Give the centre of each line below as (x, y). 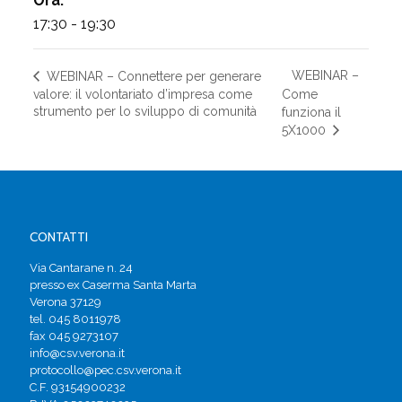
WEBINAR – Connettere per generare (152, 76)
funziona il (312, 113)
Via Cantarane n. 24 (81, 268)
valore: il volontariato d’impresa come (142, 94)
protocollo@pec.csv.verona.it (105, 371)
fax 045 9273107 (74, 336)
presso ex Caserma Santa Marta (113, 285)
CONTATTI (59, 238)
